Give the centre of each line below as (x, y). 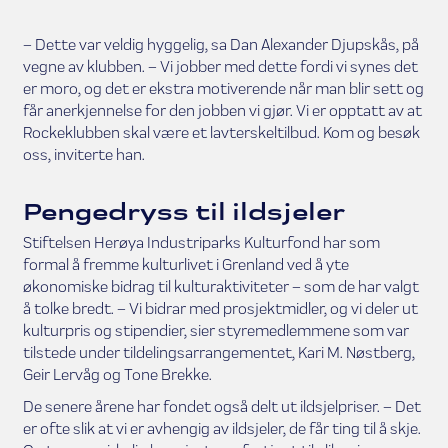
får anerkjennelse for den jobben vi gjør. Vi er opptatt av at (222, 110)
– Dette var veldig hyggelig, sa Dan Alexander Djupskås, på (220, 44)
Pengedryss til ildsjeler (183, 211)
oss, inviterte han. (83, 154)
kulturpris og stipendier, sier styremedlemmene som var (215, 330)
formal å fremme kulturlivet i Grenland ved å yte (185, 264)
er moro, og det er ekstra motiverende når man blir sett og (223, 88)
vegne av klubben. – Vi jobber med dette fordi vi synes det (220, 66)
